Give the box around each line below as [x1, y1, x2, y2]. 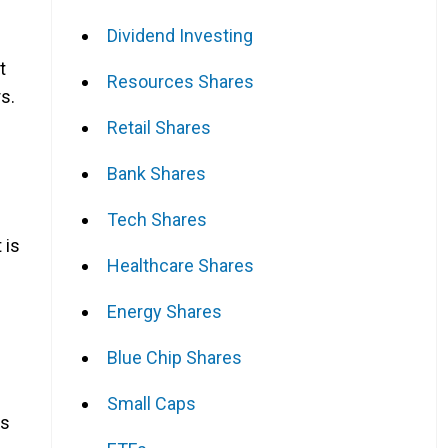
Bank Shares [107, 162, 206, 184]
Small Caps [107, 392, 196, 414]
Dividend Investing [107, 24, 253, 46]
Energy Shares [107, 300, 222, 322]
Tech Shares [107, 208, 207, 230]
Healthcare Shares [107, 254, 254, 276]
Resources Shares [107, 70, 254, 92]
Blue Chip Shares [107, 346, 242, 368]
